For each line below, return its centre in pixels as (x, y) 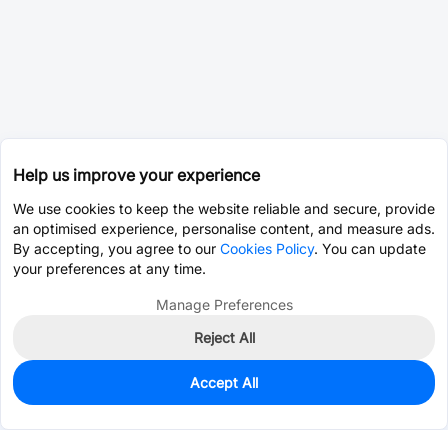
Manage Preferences (224, 304)
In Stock (50, 388)
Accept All (224, 382)
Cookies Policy (267, 248)
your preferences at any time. (109, 268)
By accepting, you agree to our (116, 248)
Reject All (224, 337)
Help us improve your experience (136, 175)
